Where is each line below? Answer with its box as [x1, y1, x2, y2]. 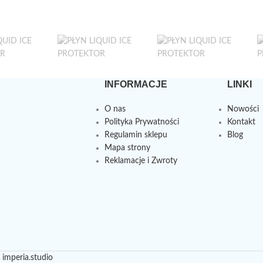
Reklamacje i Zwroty [104, 157, 177, 165]
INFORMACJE [104, 79, 167, 89]
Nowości [227, 105, 259, 113]
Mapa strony [104, 144, 150, 152]
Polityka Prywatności [104, 118, 179, 126]
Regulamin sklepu [104, 131, 167, 139]
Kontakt [227, 118, 255, 126]
